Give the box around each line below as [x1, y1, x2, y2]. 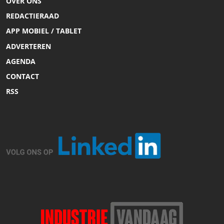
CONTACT [6, 71, 39, 81]
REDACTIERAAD [6, 11, 59, 21]
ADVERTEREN [6, 41, 51, 51]
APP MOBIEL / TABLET [6, 26, 81, 36]
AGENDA [6, 56, 35, 66]
